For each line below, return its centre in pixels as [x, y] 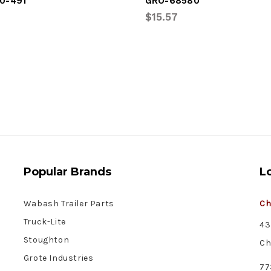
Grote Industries [58, 258]
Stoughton [46, 240]
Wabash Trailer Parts [69, 203]
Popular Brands [67, 171]
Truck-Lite [44, 221]
